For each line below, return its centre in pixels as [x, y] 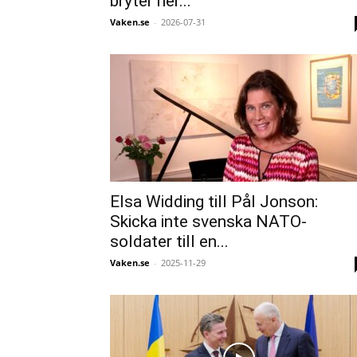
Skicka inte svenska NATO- [208, 222]
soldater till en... [169, 241]
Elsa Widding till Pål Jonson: [214, 202]
